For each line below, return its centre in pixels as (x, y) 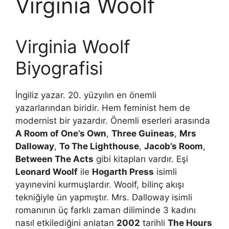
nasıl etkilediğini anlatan (66, 223)
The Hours (190, 223)
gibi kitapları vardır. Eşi (141, 159)
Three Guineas (143, 133)
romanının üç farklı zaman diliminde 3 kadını (106, 210)
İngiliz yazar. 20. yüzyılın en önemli (86, 95)
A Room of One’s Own (61, 133)
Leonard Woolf (47, 172)
